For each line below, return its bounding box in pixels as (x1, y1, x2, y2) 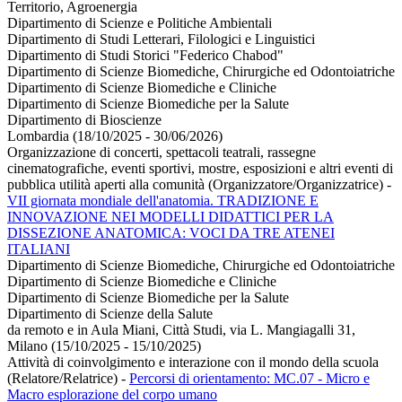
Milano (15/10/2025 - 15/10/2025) (7, 338, 201, 354)
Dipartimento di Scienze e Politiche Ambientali (7, 15, 272, 31)
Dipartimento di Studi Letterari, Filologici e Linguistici (7, 31, 315, 48)
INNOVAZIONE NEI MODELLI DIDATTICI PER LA (7, 209, 334, 225)
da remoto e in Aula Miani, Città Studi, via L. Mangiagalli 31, (7, 322, 355, 338)
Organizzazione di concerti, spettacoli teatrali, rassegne (7, 144, 316, 161)
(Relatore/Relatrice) (7, 371, 121, 387)
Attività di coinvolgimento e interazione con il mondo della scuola (7, 354, 379, 371)
